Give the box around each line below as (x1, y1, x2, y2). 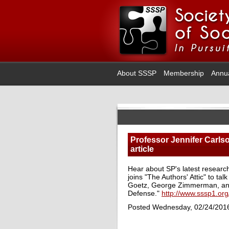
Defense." (128, 189, 162, 197)
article (130, 145, 154, 153)
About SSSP (117, 69, 156, 77)
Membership (164, 69, 204, 77)
